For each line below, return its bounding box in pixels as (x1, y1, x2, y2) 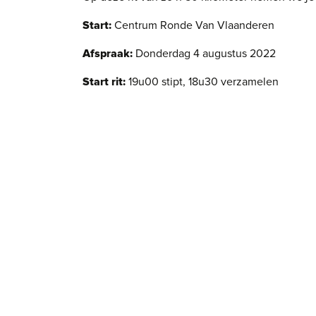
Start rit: (83, 75, 126, 89)
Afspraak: (83, 47, 133, 61)
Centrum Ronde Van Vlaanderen (111, 18, 274, 32)
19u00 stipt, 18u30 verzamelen (126, 75, 279, 89)
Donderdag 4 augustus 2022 (133, 47, 276, 61)
